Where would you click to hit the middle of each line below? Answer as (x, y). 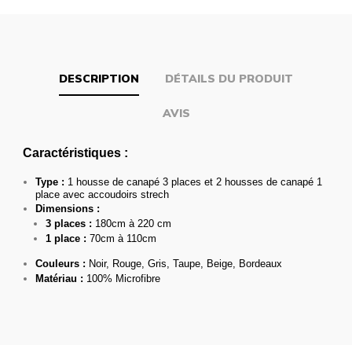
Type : (51, 182)
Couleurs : (60, 264)
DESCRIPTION (99, 79)
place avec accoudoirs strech (102, 195)
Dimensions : (68, 209)
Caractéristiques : (75, 153)
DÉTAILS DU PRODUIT (229, 79)
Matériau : (61, 279)
